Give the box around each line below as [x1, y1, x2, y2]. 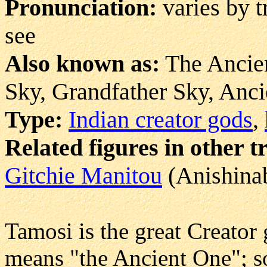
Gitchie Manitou [5, 162, 162, 189]
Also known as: [5, 49, 160, 77]
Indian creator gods [69, 105, 253, 133]
